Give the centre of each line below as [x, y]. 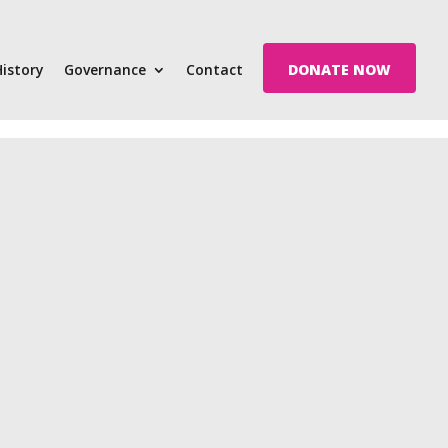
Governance [105, 69]
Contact [214, 69]
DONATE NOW [339, 69]
